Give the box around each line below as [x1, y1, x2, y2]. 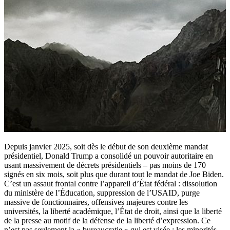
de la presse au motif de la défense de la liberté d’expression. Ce [4, 216, 210, 225]
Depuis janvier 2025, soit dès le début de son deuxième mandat [4, 142, 208, 151]
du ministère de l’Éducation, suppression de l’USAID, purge [4, 188, 200, 198]
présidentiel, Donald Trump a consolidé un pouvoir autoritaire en [4, 151, 213, 161]
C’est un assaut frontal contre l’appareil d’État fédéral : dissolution [4, 179, 217, 188]
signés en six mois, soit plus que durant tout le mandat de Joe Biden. [4, 170, 224, 179]
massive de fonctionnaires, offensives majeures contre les [4, 198, 188, 207]
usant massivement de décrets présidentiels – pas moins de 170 [4, 161, 206, 170]
